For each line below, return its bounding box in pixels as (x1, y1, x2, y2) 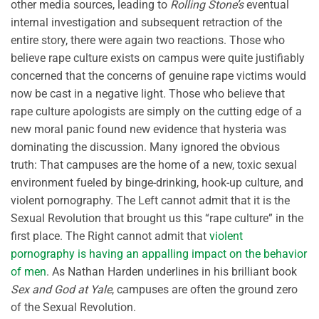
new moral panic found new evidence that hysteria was (11, 122, 286, 136)
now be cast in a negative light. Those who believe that (11, 86, 285, 100)
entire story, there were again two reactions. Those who (11, 33, 285, 47)
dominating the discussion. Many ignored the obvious (11, 140, 280, 154)
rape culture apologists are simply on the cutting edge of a (11, 104, 302, 118)
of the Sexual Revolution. (11, 300, 136, 314)
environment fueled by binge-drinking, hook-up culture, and (11, 175, 303, 189)
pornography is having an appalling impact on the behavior (11, 246, 307, 261)
